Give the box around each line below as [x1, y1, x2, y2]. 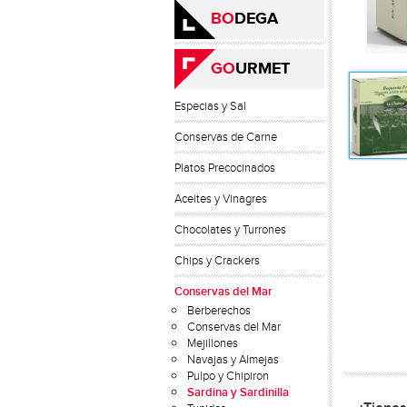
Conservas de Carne [174, 130, 277, 144]
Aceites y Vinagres [174, 192, 267, 206]
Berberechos [187, 303, 251, 318]
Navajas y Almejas [187, 352, 279, 367]
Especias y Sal [174, 99, 246, 114]
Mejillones [187, 336, 238, 351]
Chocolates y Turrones [174, 223, 286, 237]
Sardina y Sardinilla [187, 385, 289, 400]
